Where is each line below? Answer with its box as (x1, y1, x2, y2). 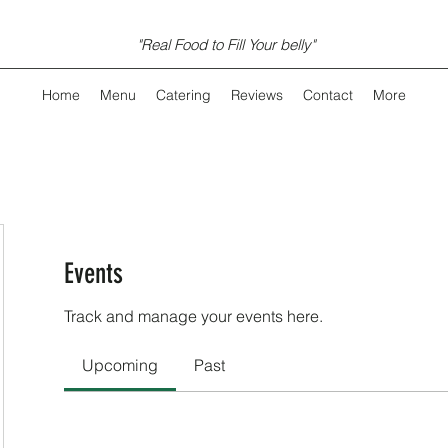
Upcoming (82, 355, 158, 375)
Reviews (230, 86, 283, 104)
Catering (155, 86, 211, 104)
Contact (302, 86, 353, 104)
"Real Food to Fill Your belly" (137, 35, 315, 54)
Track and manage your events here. (64, 306, 323, 326)
